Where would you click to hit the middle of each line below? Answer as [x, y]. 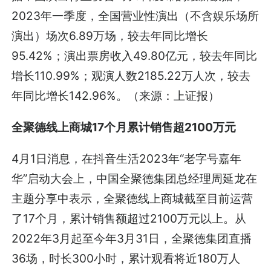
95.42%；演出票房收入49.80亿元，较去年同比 [135, 55]
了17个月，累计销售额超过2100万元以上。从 [129, 218]
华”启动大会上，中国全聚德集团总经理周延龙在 [135, 178]
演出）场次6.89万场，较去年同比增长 [110, 35]
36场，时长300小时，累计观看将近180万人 [126, 258]
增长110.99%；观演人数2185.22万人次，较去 [131, 75]
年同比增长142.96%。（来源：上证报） [116, 95]
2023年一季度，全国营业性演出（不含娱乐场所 [135, 15]
